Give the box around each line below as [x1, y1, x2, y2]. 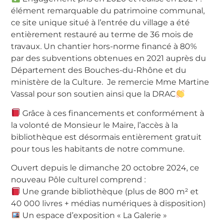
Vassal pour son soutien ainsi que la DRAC [11, 89, 176, 99]
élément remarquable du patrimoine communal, [11, 6, 205, 16]
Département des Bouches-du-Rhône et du [11, 65, 187, 75]
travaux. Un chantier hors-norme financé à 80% [11, 42, 197, 52]
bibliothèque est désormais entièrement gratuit [11, 132, 202, 142]
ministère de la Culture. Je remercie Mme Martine [11, 77, 210, 87]
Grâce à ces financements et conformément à [20, 108, 204, 118]
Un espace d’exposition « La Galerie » [20, 211, 167, 221]
